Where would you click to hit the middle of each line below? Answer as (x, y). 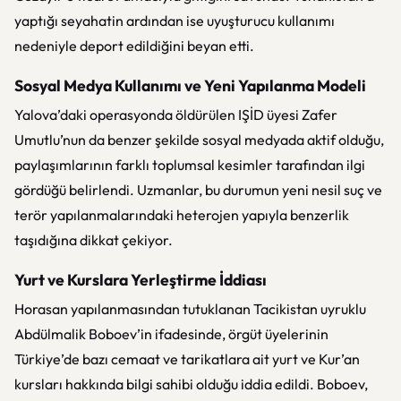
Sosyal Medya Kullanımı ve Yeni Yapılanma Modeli (190, 85)
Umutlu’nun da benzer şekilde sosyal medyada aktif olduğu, (199, 140)
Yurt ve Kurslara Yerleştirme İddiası (141, 280)
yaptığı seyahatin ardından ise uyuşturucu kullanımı (175, 21)
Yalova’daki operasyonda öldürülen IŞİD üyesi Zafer (176, 115)
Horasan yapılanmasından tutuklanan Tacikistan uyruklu (190, 309)
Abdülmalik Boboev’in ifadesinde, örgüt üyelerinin (171, 334)
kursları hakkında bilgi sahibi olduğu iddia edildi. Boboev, (191, 384)
